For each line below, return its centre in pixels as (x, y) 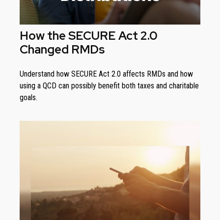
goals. (28, 97)
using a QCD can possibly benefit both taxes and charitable (109, 85)
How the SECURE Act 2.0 (89, 35)
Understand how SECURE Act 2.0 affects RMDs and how (106, 74)
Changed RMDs (62, 49)
